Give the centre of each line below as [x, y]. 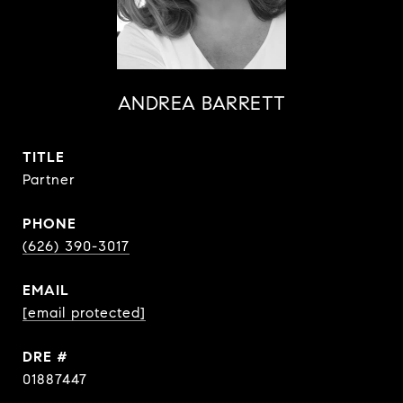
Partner [49, 179]
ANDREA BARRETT [201, 103]
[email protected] [84, 313]
